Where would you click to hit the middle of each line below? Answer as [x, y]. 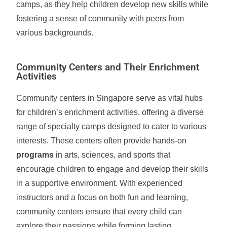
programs [35, 155]
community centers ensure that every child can [99, 212]
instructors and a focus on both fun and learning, [102, 197]
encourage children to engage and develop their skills [112, 169]
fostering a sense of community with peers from [100, 18]
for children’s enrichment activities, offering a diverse [110, 112]
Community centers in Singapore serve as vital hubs [110, 98]
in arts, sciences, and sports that [112, 155]
